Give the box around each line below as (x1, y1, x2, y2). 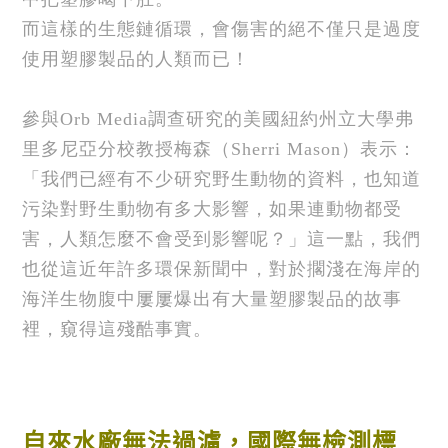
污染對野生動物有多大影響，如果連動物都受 (22, 198, 403, 219)
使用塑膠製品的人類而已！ (22, 48, 251, 69)
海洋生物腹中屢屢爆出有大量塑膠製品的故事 (22, 288, 403, 309)
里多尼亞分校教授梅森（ (22, 138, 232, 159)
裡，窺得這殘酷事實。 (22, 318, 213, 339)
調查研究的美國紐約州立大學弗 (148, 108, 415, 129)
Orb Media (60, 108, 149, 129)
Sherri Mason (231, 138, 342, 159)
